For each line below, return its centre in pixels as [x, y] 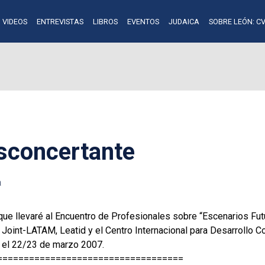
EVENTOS [143, 21]
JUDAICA [184, 21]
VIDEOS [14, 21]
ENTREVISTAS [60, 21]
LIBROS [105, 21]
